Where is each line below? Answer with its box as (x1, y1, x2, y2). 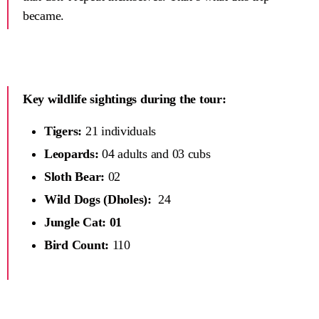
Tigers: (44, 124, 83, 139)
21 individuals (82, 124, 157, 139)
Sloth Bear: (44, 169, 105, 184)
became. (23, 9, 65, 23)
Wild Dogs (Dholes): (44, 192, 152, 207)
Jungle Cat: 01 (44, 215, 122, 230)
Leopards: (44, 147, 99, 162)
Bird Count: (44, 238, 110, 253)
